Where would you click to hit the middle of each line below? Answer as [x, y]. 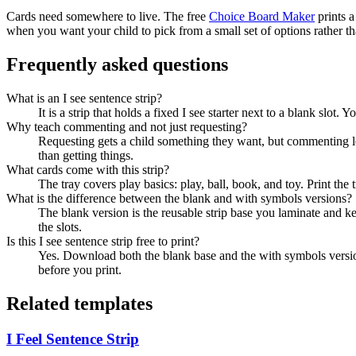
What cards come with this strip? [88, 170]
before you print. [80, 270]
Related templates [79, 303]
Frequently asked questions [117, 65]
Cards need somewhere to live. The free [106, 17]
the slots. [60, 227]
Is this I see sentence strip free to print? [103, 242]
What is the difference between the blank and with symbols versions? [179, 199]
